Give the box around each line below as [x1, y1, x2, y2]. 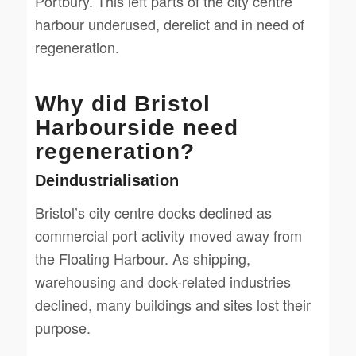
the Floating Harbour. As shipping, [34, 248, 250, 269]
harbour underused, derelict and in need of [34, 13, 304, 34]
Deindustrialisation [34, 171, 179, 189]
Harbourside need [34, 114, 238, 140]
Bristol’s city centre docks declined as [34, 202, 272, 223]
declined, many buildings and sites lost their [34, 294, 311, 315]
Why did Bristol [34, 91, 211, 116]
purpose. [34, 317, 91, 339]
